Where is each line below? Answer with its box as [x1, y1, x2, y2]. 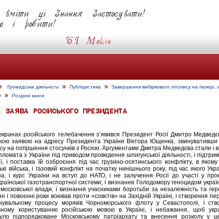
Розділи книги [12, 93, 44, 98]
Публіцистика [69, 84, 101, 89]
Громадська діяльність [7, 84, 59, 89]
